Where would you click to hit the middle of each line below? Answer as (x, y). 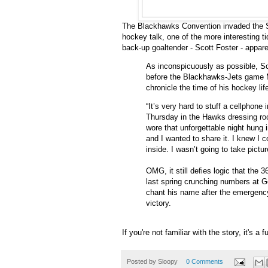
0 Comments (204, 262)
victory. (159, 203)
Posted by (142, 262)
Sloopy (168, 262)
